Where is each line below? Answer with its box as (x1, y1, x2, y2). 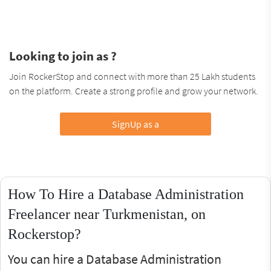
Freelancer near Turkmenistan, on (8, 206, 206, 222)
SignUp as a (111, 117, 159, 130)
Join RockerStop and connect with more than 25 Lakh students (9, 70, 255, 82)
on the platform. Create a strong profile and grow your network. (9, 84, 258, 97)
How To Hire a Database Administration (8, 186, 244, 202)
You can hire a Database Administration (8, 250, 221, 267)
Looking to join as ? (9, 47, 117, 64)
